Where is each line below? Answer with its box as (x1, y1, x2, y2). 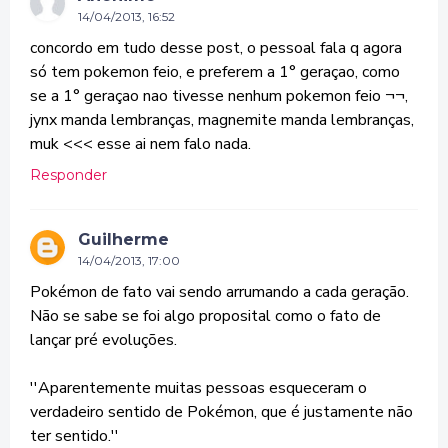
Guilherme (78, 230, 169, 249)
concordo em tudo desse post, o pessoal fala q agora (30, 37, 402, 59)
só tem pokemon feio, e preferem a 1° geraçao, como (30, 61, 400, 83)
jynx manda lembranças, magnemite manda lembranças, (30, 109, 414, 131)
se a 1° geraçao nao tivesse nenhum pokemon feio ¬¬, (30, 85, 408, 107)
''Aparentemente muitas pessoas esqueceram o (30, 377, 367, 399)
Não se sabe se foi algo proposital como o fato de (30, 305, 381, 327)
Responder (30, 166, 107, 184)
